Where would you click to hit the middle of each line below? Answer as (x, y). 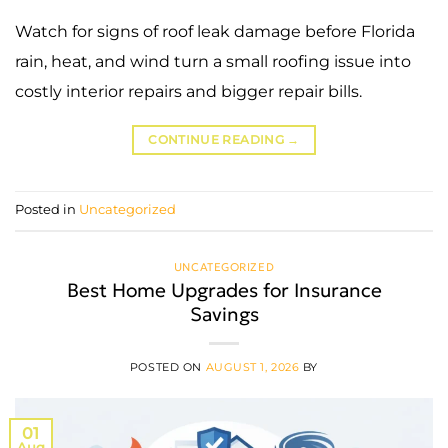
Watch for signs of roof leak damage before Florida (215, 31)
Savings (224, 314)
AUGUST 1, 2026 (252, 367)
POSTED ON (167, 367)
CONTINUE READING (218, 139)
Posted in (47, 209)
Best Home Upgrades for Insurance (224, 290)
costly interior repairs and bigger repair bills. (188, 91)
